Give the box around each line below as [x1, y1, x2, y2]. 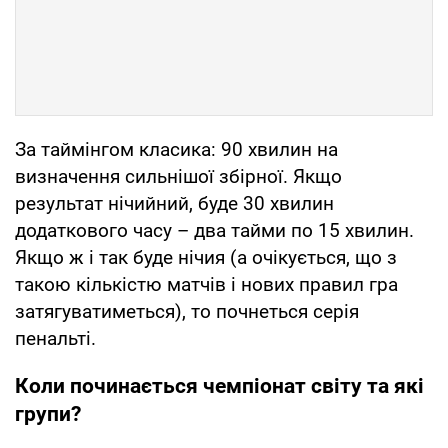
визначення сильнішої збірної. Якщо [15, 165, 342, 189]
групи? [15, 402, 81, 427]
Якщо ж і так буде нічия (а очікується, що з [15, 246, 397, 270]
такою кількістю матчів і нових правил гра [15, 273, 398, 297]
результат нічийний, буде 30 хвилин [15, 192, 334, 216]
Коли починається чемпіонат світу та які [15, 374, 424, 399]
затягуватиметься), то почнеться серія [15, 300, 359, 324]
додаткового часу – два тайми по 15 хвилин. [15, 219, 414, 243]
